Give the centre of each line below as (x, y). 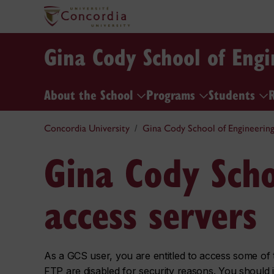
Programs (172, 94)
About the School (90, 94)
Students (234, 94)
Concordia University (87, 128)
